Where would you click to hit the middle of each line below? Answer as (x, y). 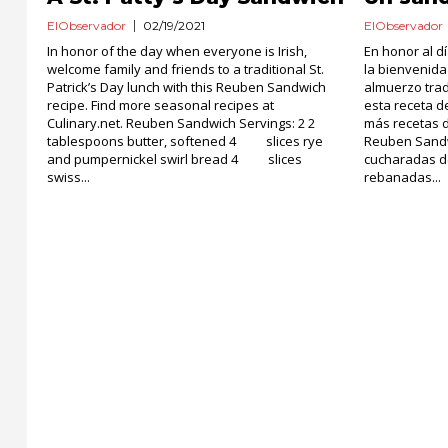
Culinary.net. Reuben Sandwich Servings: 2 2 (194, 123)
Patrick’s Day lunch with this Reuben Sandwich (186, 87)
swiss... (68, 177)
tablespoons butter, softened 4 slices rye (185, 141)
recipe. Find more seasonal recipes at (160, 105)
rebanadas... (403, 177)
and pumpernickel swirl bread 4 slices (174, 159)
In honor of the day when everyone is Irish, (177, 51)
